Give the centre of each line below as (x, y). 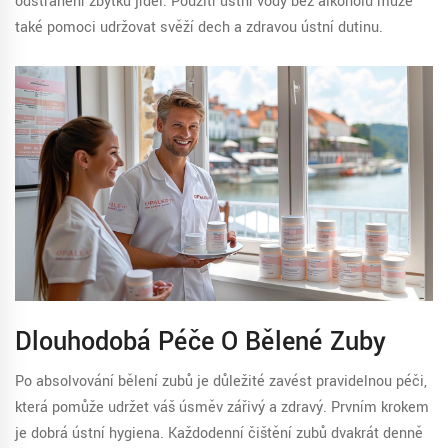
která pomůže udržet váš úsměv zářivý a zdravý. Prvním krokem (222, 408)
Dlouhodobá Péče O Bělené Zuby (200, 342)
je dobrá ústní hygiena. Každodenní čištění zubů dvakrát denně (219, 434)
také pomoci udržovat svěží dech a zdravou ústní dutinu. (199, 28)
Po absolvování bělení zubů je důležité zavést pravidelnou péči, (221, 382)
